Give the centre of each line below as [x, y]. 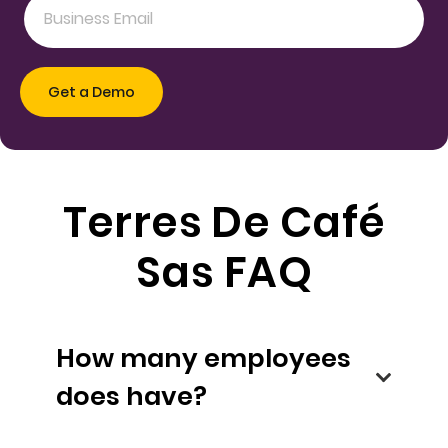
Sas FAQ [224, 272]
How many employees [203, 358]
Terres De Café [224, 222]
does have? [166, 396]
